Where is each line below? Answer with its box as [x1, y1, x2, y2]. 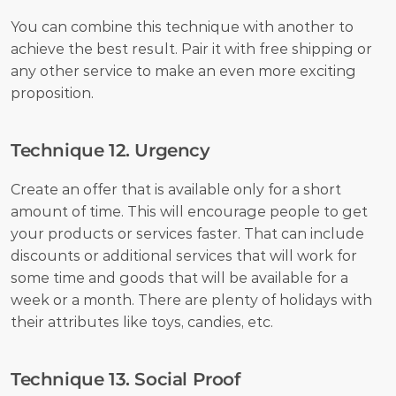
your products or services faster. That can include [11, 225, 364, 242]
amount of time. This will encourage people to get [11, 202, 368, 220]
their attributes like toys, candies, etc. [11, 313, 273, 331]
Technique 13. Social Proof [11, 368, 240, 390]
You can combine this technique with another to [11, 18, 354, 35]
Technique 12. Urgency [11, 139, 210, 161]
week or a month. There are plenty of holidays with [11, 291, 372, 308]
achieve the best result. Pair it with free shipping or [11, 40, 372, 57]
